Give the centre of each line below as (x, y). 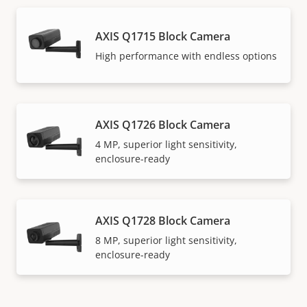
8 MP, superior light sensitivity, (166, 241)
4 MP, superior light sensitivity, (166, 145)
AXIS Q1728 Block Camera (163, 221)
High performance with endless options (186, 56)
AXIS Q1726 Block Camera (163, 125)
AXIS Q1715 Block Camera (163, 36)
